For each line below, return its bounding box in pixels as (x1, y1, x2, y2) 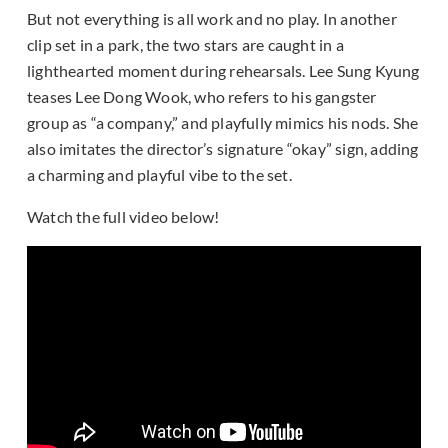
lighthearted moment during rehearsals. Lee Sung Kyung (27, 61, 420, 81)
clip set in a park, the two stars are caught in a (27, 35, 344, 55)
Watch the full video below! (27, 207, 220, 227)
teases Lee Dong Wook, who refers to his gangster (27, 87, 377, 107)
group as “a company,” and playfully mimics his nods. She (27, 113, 419, 133)
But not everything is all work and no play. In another (27, 9, 397, 29)
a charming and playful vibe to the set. (27, 165, 292, 185)
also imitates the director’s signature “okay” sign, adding (27, 139, 419, 159)
